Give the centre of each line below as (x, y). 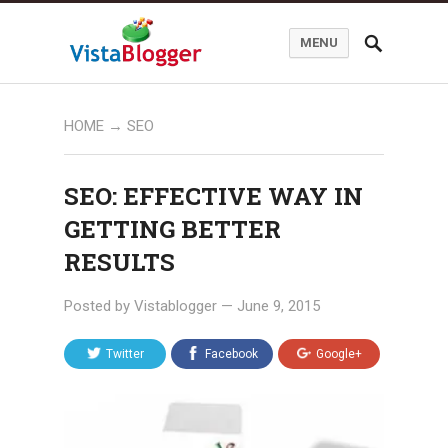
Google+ (338, 354)
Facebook (231, 354)
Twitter (124, 354)
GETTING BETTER (172, 229)
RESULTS (119, 262)
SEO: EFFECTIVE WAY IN (213, 196)
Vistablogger (175, 306)
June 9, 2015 (278, 306)
